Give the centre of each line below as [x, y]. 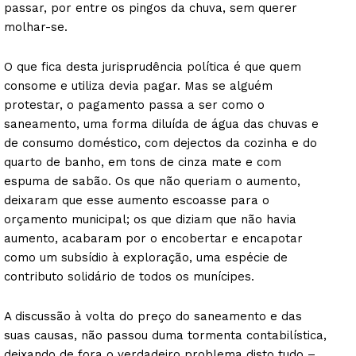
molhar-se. [36, 27]
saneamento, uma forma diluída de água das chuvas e [161, 124]
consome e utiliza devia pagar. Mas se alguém [138, 86]
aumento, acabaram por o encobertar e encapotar [153, 239]
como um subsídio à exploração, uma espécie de [146, 258]
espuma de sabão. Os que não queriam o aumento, [152, 182]
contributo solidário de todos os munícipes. [129, 277]
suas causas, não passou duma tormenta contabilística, [165, 336]
